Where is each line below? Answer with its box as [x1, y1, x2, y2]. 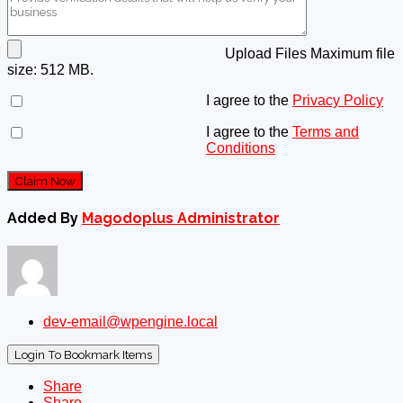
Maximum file [310, 45, 395, 61]
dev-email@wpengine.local [43, 314, 218, 330]
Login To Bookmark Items [14, 347, 152, 363]
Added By [7, 209, 78, 227]
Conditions [206, 139, 275, 156]
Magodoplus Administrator [82, 209, 280, 227]
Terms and [292, 123, 359, 139]
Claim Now [14, 173, 76, 188]
